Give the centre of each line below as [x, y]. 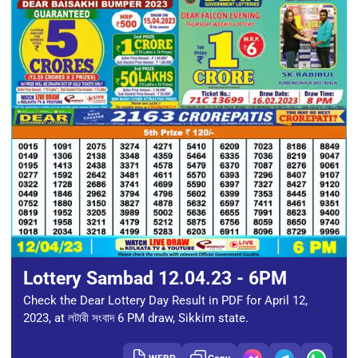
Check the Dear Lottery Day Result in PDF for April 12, [165, 301]
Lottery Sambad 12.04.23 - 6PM [155, 278]
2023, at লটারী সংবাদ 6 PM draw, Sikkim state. [136, 318]
